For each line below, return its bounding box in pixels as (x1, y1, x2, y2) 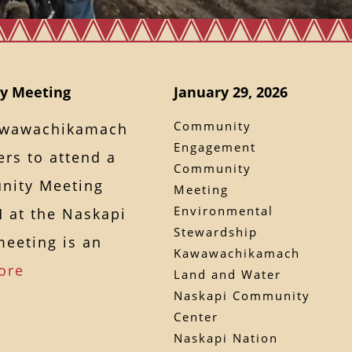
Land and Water (174, 266, 282, 282)
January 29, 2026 (174, 82, 288, 101)
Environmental (174, 202, 274, 218)
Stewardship (174, 223, 258, 240)
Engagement (174, 138, 257, 155)
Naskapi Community (174, 287, 311, 303)
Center (174, 308, 219, 324)
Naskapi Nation (174, 329, 279, 346)
